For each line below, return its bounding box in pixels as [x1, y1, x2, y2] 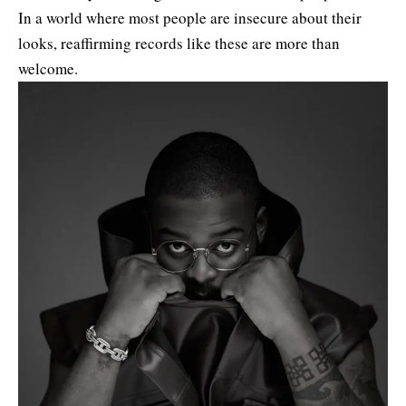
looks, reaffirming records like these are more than [18, 32, 340, 53]
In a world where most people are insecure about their [18, 6, 362, 28]
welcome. [18, 57, 78, 79]
